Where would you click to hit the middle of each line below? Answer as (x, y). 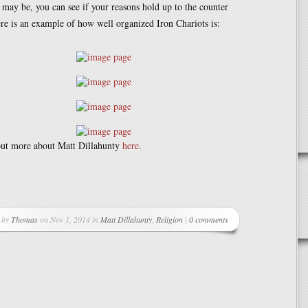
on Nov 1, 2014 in (69, 219)
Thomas (24, 219)
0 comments (209, 219)
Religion (169, 219)
